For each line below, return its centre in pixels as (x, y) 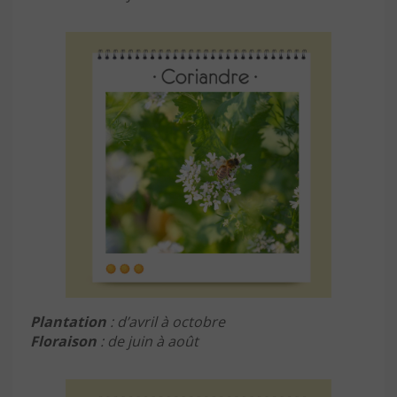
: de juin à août (149, 341)
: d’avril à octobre (166, 321)
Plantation (68, 321)
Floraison (63, 341)
